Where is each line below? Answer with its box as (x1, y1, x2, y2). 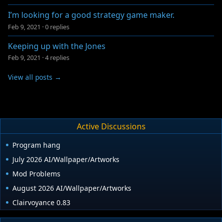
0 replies (45, 22, 69, 31)
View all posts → (8, 72, 61, 82)
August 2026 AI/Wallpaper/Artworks (12, 183, 131, 193)
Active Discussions (76, 120, 146, 132)
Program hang (12, 140, 60, 150)
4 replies (45, 53, 69, 62)
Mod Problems (12, 169, 60, 179)
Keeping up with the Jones (8, 40, 106, 52)
